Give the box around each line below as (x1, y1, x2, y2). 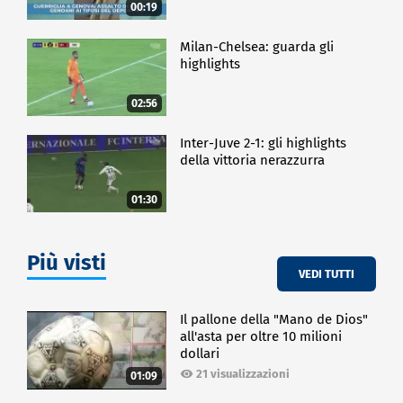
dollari (180, 345, 220, 363)
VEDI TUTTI (299, 266, 354, 281)
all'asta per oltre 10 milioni (180, 328, 343, 345)
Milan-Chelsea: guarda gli (180, 38, 335, 55)
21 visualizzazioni (196, 367, 291, 381)
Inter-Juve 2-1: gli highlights (180, 134, 347, 151)
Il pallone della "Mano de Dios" (180, 311, 369, 328)
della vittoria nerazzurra (180, 151, 326, 168)
